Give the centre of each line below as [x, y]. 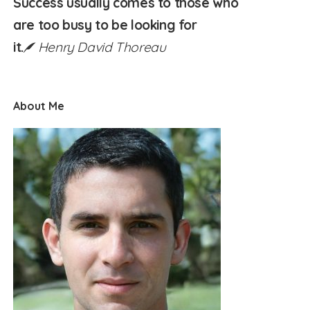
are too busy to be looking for [105, 25]
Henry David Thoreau [102, 47]
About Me [39, 106]
